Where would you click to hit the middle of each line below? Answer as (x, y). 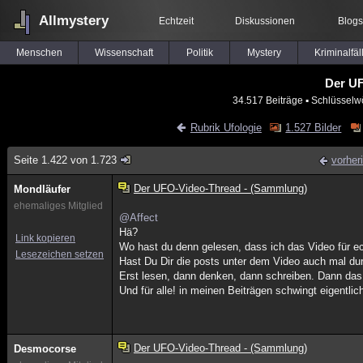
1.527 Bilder (314, 128)
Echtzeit (176, 21)
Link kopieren (45, 238)
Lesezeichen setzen (60, 254)
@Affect (139, 218)
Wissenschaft (124, 53)
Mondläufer (42, 189)
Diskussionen (265, 21)
